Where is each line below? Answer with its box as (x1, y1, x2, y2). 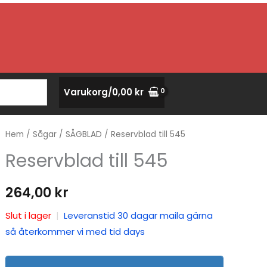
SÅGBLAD (65, 129, 102, 140)
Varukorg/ (64, 86, 112, 98)
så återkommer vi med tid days (5, 225, 145, 238)
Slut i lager (5, 209, 51, 222)
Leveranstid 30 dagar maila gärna (63, 209, 213, 222)
